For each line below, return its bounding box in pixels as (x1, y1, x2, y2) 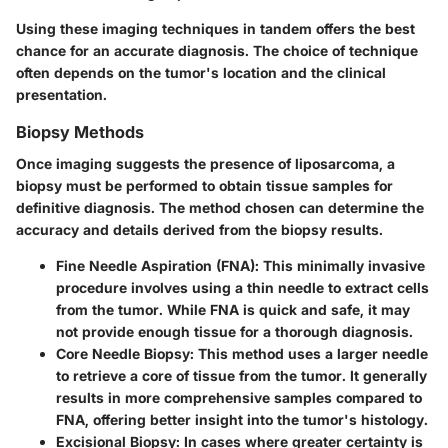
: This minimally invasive (255, 256, 425, 274)
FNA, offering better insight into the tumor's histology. (56, 410, 428, 428)
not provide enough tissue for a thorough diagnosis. (56, 322, 413, 340)
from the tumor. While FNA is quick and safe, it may (56, 300, 410, 318)
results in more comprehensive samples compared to (56, 388, 422, 406)
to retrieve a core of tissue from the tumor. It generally (56, 366, 427, 384)
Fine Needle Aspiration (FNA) (56, 256, 255, 274)
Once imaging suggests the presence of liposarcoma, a (16, 154, 395, 172)
